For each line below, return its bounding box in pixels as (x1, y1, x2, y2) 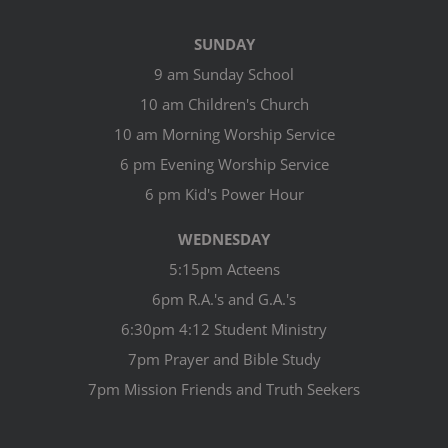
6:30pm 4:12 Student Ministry (121, 318, 327, 339)
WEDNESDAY (178, 228, 270, 249)
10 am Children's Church (139, 93, 309, 114)
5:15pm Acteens (168, 258, 280, 279)
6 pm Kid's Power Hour (144, 183, 304, 204)
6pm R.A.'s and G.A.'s (152, 288, 296, 309)
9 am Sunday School (154, 63, 294, 84)
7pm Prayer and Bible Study (127, 348, 321, 369)
